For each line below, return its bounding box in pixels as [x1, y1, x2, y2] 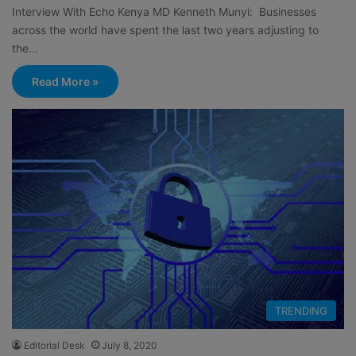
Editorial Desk [24, 339, 85, 352]
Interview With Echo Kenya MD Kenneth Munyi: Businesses [12, 4, 316, 18]
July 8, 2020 [102, 339, 157, 352]
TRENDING [275, 304, 327, 318]
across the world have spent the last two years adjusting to [12, 22, 319, 37]
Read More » [32, 74, 99, 88]
